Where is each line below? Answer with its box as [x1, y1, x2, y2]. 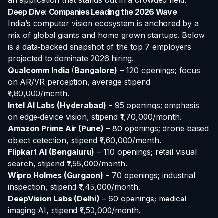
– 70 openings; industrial [103, 170, 195, 181]
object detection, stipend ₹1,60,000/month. [8, 135, 161, 145]
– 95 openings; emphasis [106, 100, 199, 110]
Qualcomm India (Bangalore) [8, 65, 117, 75]
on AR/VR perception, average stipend [8, 77, 150, 87]
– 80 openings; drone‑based [104, 124, 209, 134]
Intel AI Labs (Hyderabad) [8, 100, 106, 110]
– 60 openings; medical [100, 194, 186, 204]
